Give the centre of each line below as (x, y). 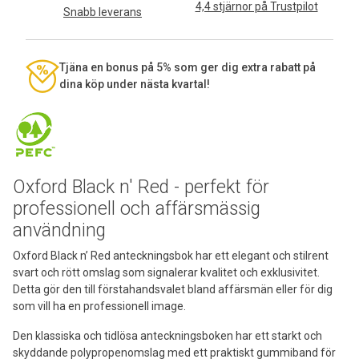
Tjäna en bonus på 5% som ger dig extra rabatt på (188, 67)
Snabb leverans (103, 12)
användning (59, 230)
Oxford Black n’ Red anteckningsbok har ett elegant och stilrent (171, 255)
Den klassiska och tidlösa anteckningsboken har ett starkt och (167, 335)
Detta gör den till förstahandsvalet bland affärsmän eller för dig (173, 289)
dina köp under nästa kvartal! (135, 84)
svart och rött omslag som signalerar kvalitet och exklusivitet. (166, 272)
